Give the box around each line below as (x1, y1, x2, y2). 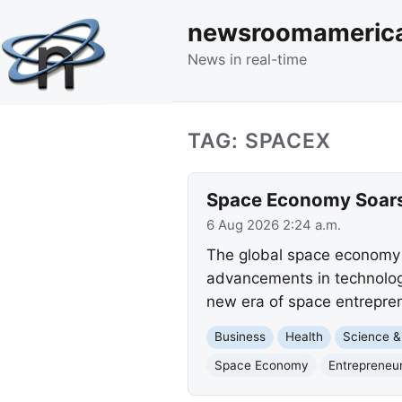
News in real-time (188, 49, 307, 68)
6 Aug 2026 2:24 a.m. (205, 216, 341, 233)
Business (214, 329, 266, 345)
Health (284, 329, 323, 345)
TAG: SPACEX (188, 127, 332, 153)
